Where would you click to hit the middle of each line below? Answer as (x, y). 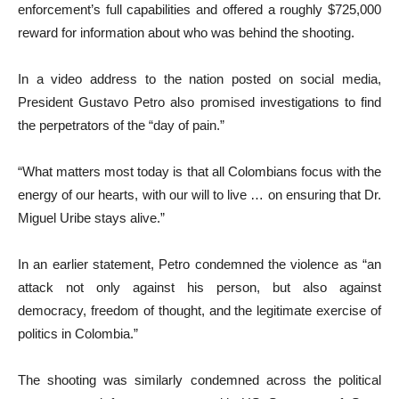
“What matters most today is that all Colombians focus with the (199, 171)
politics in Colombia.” (78, 333)
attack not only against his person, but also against (199, 287)
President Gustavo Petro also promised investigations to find (199, 102)
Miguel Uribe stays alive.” (91, 217)
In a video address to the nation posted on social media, (199, 78)
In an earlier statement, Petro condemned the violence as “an (199, 264)
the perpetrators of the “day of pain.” (121, 125)
